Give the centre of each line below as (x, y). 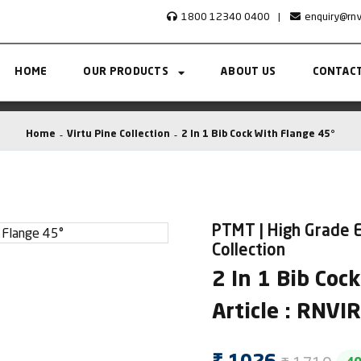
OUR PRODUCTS (126, 72)
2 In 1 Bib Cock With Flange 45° (258, 135)
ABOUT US (249, 72)
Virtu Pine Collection (118, 135)
